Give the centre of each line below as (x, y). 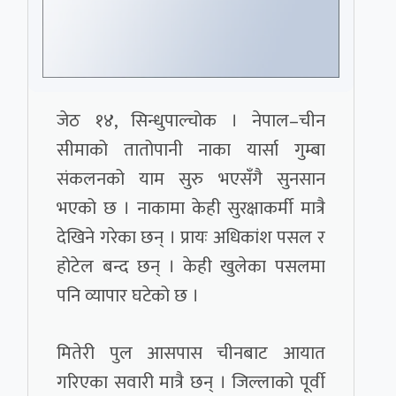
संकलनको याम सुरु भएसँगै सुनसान (191, 179)
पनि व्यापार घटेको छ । (128, 296)
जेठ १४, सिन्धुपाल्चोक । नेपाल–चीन (191, 121)
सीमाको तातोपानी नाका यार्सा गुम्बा (191, 150)
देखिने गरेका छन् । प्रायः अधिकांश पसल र (191, 238)
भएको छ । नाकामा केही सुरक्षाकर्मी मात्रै (191, 209)
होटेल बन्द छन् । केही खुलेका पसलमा (191, 267)
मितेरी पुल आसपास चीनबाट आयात (191, 354)
